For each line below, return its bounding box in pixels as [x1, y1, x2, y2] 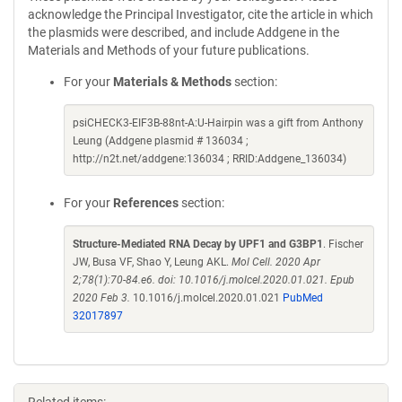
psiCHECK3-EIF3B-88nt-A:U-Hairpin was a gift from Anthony [73, 117, 363, 129]
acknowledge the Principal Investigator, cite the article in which [28, 7, 373, 22]
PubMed [283, 292, 323, 304]
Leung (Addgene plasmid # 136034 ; [73, 135, 249, 147]
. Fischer [323, 238, 363, 250]
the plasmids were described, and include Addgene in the [28, 25, 339, 39]
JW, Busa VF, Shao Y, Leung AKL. [73, 256, 232, 268]
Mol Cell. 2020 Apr [232, 256, 320, 268]
